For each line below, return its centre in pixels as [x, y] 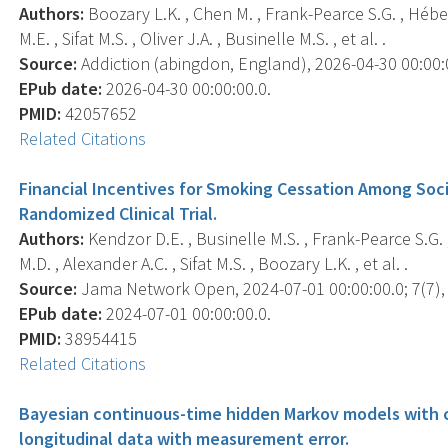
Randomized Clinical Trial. [118, 213]
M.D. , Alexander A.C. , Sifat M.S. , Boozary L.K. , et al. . [214, 263]
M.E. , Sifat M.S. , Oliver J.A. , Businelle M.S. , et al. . [203, 38]
